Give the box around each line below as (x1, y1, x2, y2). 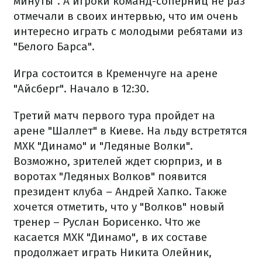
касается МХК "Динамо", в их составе (13, 230, 207, 244)
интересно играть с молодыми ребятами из (13, 24, 243, 38)
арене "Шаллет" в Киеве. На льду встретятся (13, 123, 247, 137)
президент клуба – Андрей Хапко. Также (13, 184, 227, 198)
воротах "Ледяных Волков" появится (13, 169, 207, 183)
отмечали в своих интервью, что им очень (13, 9, 238, 23)
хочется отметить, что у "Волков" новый (13, 199, 225, 213)
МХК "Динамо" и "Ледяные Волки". (13, 139, 193, 153)
